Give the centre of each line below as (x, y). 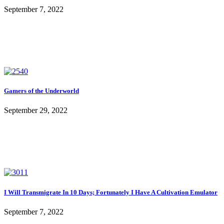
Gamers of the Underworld (41, 91)
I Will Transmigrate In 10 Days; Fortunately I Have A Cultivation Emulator (111, 192)
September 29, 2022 (36, 110)
